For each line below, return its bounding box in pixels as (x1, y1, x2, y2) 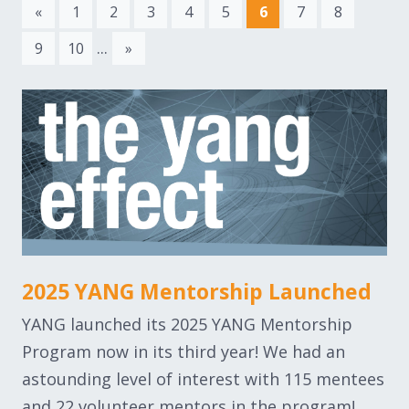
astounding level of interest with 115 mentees (22, 367, 384, 390)
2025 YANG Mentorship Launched (22, 276, 372, 306)
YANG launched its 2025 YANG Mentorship (22, 312, 352, 335)
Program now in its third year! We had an (22, 340, 345, 362)
